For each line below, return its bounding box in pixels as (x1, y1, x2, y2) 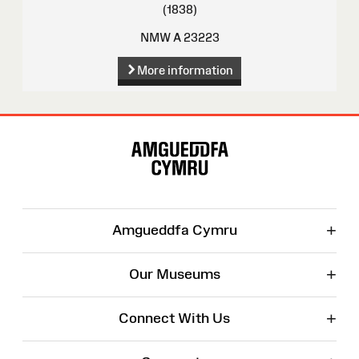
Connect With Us (119, 310, 230, 327)
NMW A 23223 (139, 30, 220, 45)
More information (136, 63, 233, 78)
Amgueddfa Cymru (111, 222, 237, 239)
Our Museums (128, 266, 220, 283)
